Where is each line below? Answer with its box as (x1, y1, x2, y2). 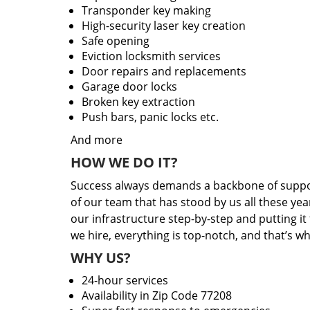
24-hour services (82, 273, 168, 288)
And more (71, 132, 122, 147)
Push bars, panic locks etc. (82, 109, 219, 125)
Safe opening (82, 33, 149, 48)
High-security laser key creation (82, 18, 246, 33)
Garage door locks (82, 79, 177, 94)
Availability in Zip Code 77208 (82, 288, 232, 303)
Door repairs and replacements (82, 64, 246, 79)
